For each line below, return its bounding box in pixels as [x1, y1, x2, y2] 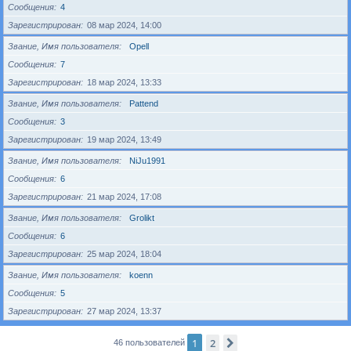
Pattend [129, 99, 158, 108]
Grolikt [129, 213, 154, 223]
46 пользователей [114, 337, 187, 347]
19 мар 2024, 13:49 [87, 135, 161, 144]
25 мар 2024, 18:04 [87, 249, 161, 259]
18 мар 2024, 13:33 [87, 78, 161, 87]
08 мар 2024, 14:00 [87, 20, 161, 30]
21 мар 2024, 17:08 [87, 192, 161, 201]
